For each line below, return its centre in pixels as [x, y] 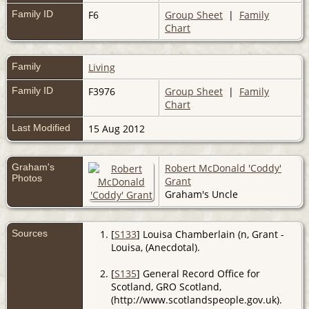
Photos [27, 178]
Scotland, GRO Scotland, [166, 286]
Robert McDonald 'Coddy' [223, 168]
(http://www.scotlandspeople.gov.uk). [196, 299]
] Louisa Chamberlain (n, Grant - [210, 234]
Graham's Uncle [201, 194]
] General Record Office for [198, 273]
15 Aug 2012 [118, 128]
